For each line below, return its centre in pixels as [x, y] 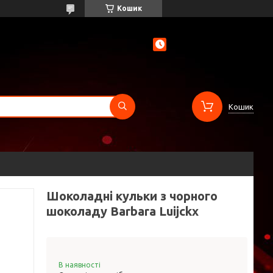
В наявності [80, 265]
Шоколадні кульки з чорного [132, 196]
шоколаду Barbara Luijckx [122, 211]
